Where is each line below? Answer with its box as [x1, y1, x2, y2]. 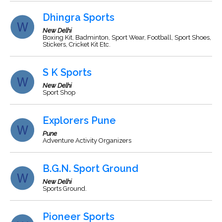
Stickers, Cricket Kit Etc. [43, 41, 111, 48]
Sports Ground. [43, 185, 87, 192]
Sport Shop [43, 89, 75, 96]
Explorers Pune [43, 114, 116, 126]
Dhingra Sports [43, 11, 114, 23]
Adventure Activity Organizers [43, 137, 131, 144]
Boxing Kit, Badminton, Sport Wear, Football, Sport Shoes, [43, 34, 211, 41]
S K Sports [43, 66, 92, 78]
